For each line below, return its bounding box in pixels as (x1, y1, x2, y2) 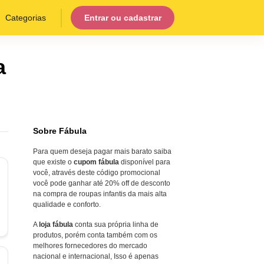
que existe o (33, 158, 74, 166)
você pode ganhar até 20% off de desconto (33, 179, 170, 187)
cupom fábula (74, 158, 119, 166)
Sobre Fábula (33, 126, 87, 136)
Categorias (5, 12, 46, 22)
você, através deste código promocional (33, 169, 160, 177)
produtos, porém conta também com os (33, 231, 157, 239)
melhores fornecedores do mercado (33, 242, 147, 250)
